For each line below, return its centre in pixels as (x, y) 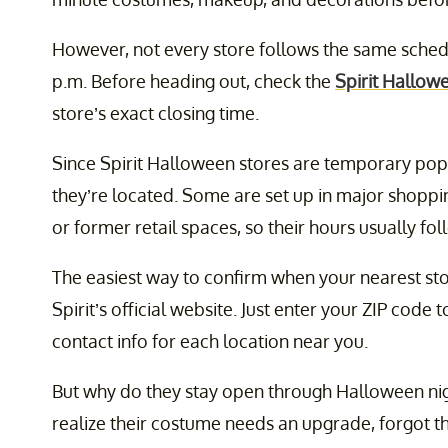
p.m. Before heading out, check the (193, 81)
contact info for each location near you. (210, 341)
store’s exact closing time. (155, 113)
